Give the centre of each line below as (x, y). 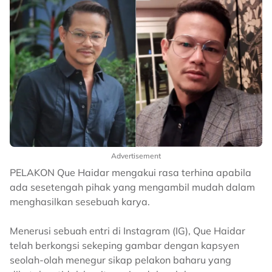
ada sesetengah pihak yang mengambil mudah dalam (132, 187)
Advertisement (136, 155)
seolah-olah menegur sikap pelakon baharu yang (121, 260)
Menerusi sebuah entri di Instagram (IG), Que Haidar (127, 230)
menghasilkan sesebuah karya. (80, 201)
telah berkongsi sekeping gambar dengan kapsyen (124, 245)
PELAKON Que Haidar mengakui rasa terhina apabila (131, 172)
